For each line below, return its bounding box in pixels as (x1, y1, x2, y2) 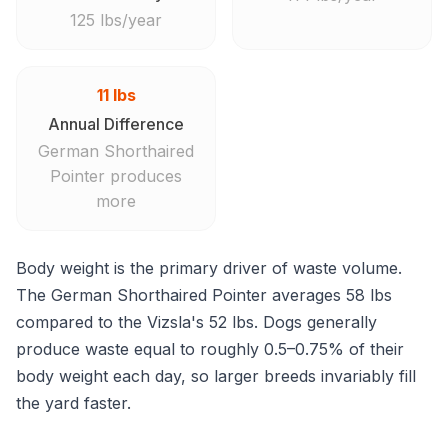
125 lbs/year (70, 10, 162, 30)
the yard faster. (16, 393, 131, 413)
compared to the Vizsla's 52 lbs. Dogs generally (16, 312, 377, 332)
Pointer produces (50, 166, 182, 186)
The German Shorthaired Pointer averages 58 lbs (16, 285, 392, 305)
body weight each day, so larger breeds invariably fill (16, 366, 416, 386)
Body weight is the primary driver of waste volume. (16, 258, 402, 278)
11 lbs (96, 85, 136, 105)
